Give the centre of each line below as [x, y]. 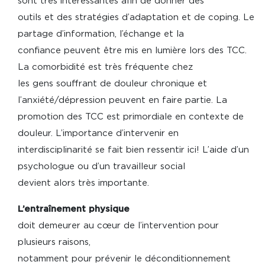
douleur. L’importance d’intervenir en [98, 134]
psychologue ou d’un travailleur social [101, 167]
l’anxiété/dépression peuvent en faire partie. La [122, 101]
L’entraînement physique [74, 209]
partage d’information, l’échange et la [101, 34]
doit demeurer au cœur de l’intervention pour [118, 226]
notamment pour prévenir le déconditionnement [124, 259]
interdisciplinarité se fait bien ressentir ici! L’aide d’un [133, 150]
